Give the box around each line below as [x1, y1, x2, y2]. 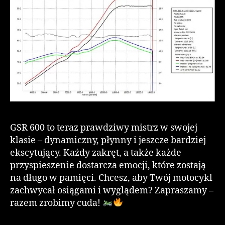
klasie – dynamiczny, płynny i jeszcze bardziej [10, 134, 206, 146]
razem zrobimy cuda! [10, 197, 102, 209]
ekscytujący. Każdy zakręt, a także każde [10, 147, 181, 159]
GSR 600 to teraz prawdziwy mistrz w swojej [10, 122, 197, 134]
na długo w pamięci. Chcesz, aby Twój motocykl [10, 172, 212, 184]
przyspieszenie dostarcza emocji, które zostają [10, 159, 206, 171]
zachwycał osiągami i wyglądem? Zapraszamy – [10, 184, 213, 196]
